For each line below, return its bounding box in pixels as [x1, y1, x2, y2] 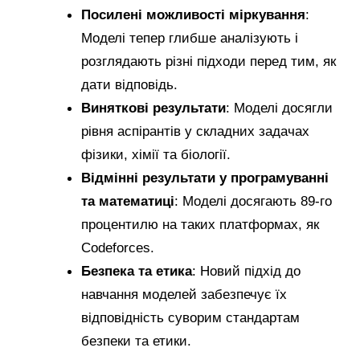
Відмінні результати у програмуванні [81, 170, 329, 186]
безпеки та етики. [81, 333, 191, 349]
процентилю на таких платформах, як [81, 216, 319, 232]
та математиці [81, 193, 174, 209]
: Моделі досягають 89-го [174, 193, 332, 209]
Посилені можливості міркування [81, 6, 305, 22]
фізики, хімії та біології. [81, 146, 231, 162]
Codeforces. [81, 239, 154, 256]
